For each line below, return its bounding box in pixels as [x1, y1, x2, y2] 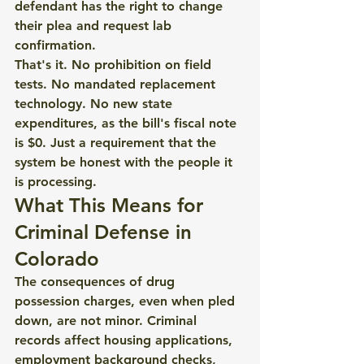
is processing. [15, 174, 97, 189]
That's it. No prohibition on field [15, 57, 215, 72]
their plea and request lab [15, 18, 175, 33]
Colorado [15, 247, 99, 271]
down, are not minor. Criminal [15, 313, 201, 328]
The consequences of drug [15, 274, 179, 289]
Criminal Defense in [15, 220, 197, 244]
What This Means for [15, 193, 209, 217]
